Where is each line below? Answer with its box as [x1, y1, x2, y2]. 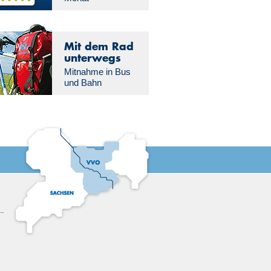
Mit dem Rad [64, 38, 134, 54]
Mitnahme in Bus [64, 67, 131, 77]
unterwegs [64, 50, 121, 65]
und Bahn [64, 77, 102, 88]
